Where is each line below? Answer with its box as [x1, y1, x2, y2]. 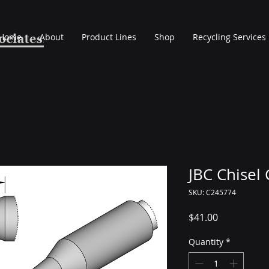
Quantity [189, 236, 223, 247]
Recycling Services [193, 31, 266, 43]
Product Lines [82, 31, 136, 43]
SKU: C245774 [189, 187, 236, 197]
